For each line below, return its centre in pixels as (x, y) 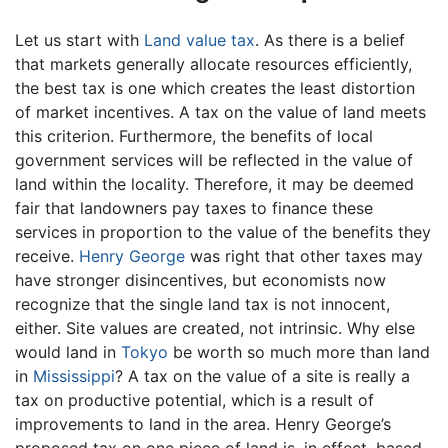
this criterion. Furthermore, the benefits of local (194, 135)
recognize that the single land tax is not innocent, (202, 303)
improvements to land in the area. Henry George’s (203, 423)
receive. (47, 255)
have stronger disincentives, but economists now (200, 279)
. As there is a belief (330, 39)
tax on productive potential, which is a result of (194, 399)
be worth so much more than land (299, 351)
